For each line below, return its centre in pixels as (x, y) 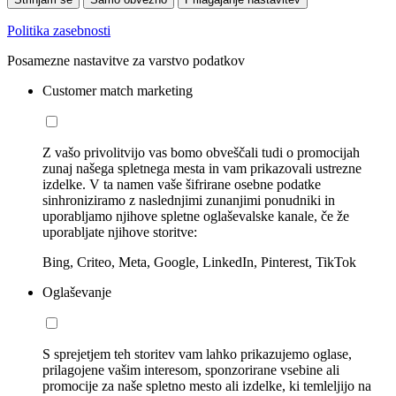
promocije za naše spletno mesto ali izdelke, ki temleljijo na (207, 386)
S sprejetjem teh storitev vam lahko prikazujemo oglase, (197, 354)
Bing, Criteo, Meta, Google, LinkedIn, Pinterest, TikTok (199, 263)
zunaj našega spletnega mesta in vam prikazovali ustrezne (202, 169)
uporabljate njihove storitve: (120, 232)
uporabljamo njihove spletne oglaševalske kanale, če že (196, 217)
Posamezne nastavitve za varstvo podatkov (126, 61)
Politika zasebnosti (59, 31)
